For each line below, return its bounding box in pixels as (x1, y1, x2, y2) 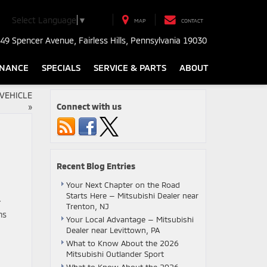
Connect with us (56, 101, 122, 111)
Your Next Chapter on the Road (66, 180, 180, 190)
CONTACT (181, 17, 203, 24)
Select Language (12, 14, 76, 25)
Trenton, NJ (66, 201, 109, 211)
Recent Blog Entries (56, 161, 135, 171)
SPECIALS (42, 61, 80, 73)
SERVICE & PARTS (94, 61, 166, 73)
